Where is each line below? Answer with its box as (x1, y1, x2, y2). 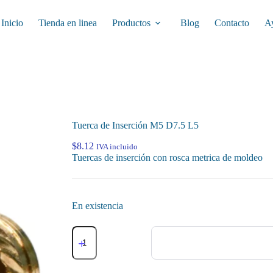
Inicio (1, 17, 24, 28)
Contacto (214, 17, 250, 28)
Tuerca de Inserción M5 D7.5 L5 (72, 120, 199, 131)
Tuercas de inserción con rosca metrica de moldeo (72, 152, 263, 163)
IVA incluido (96, 143, 138, 152)
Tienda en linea (38, 17, 97, 28)
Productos (112, 17, 151, 28)
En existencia (72, 200, 124, 211)
